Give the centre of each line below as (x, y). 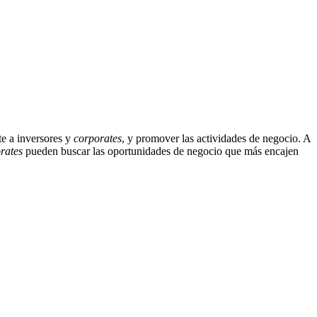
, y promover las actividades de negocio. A (216, 139)
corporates (98, 139)
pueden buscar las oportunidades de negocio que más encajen (161, 151)
